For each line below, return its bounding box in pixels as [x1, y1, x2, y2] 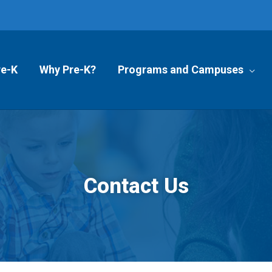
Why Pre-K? [39, 63, 96, 76]
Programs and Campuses [118, 63, 243, 76]
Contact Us [83, 173, 189, 199]
